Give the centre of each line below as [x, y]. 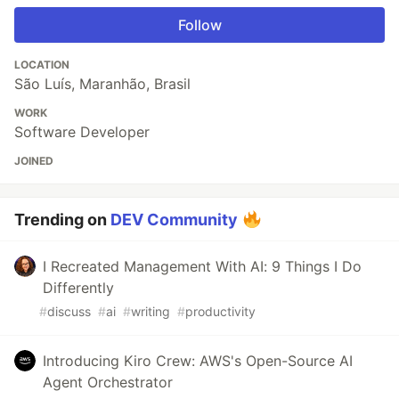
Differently [78, 287]
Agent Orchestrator [108, 382]
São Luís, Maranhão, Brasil [102, 83]
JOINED [34, 160]
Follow [199, 24]
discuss [69, 311]
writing [151, 311]
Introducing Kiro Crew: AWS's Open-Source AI [198, 360]
